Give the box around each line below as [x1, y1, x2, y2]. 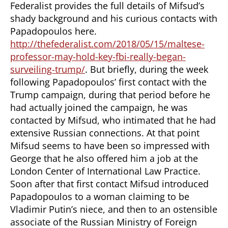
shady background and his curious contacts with [10, 12, 217, 24]
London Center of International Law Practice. [10, 165, 201, 177]
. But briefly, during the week [85, 63, 208, 75]
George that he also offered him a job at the [10, 152, 198, 164]
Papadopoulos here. [10, 25, 97, 37]
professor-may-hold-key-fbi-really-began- [10, 50, 186, 63]
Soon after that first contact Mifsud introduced [10, 178, 209, 190]
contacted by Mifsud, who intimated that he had [10, 114, 216, 126]
